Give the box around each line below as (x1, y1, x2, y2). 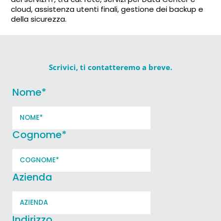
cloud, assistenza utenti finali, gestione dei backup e (11, 3, 204, 14)
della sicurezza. (11, 13, 67, 24)
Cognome (12, 127, 62, 142)
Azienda (12, 170, 52, 184)
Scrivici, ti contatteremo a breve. (49, 62, 172, 72)
